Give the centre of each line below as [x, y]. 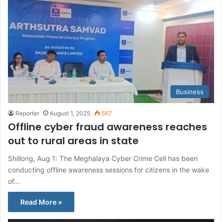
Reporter [27, 113]
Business [190, 92]
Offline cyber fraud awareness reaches [108, 127]
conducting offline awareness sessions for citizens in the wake [109, 170]
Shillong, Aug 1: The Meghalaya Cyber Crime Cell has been [103, 159]
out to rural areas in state [73, 141]
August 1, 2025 [70, 113]
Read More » [41, 202]
